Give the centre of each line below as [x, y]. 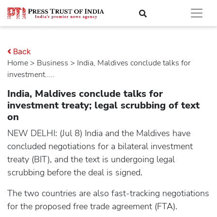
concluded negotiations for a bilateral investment [100, 146]
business [55, 63]
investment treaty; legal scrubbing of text [103, 105]
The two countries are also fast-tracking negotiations [108, 193]
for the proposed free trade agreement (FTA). [92, 206]
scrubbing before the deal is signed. [75, 172]
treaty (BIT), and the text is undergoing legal [91, 159]
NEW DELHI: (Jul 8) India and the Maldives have [99, 133]
